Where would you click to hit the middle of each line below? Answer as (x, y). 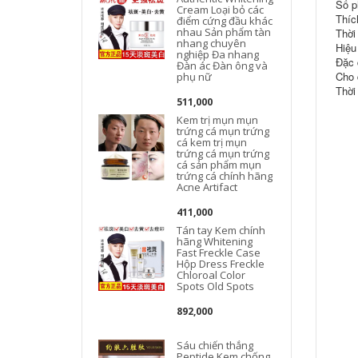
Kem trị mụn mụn (218, 119)
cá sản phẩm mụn (219, 164)
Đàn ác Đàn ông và (223, 65)
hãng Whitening (215, 241)
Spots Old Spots (216, 286)
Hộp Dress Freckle (221, 263)
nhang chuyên (212, 43)
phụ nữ (195, 76)
